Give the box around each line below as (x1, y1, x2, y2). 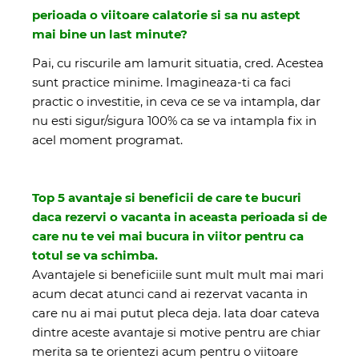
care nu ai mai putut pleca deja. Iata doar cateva (32, 305, 320, 321)
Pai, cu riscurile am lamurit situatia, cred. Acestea (32, 54, 324, 71)
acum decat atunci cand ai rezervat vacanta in (32, 285, 308, 301)
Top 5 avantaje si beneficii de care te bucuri (32, 189, 301, 205)
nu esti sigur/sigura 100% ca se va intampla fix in (32, 112, 317, 128)
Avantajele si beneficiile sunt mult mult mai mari (32, 266, 324, 282)
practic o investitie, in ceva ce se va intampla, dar (32, 93, 321, 109)
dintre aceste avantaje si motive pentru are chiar (32, 324, 321, 340)
